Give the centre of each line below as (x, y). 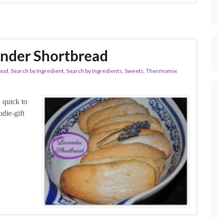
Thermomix (162, 71)
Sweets (134, 71)
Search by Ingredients (94, 71)
